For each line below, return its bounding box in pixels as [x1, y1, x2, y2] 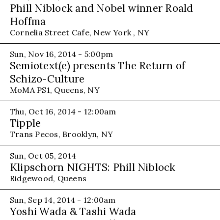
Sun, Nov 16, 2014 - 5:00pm [10, 49, 113, 59]
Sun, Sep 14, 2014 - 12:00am [10, 194, 116, 205]
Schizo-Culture [10, 72, 85, 85]
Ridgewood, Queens [10, 173, 87, 183]
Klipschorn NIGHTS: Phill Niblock [10, 160, 176, 174]
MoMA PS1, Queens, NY [10, 84, 100, 95]
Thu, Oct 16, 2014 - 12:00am [10, 106, 116, 116]
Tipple [10, 116, 41, 130]
